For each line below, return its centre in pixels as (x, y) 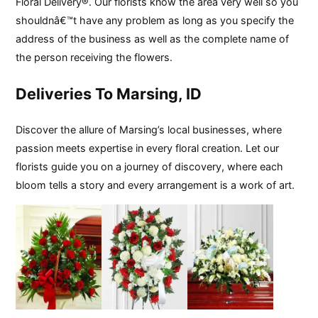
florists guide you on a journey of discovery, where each (150, 166)
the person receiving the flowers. (94, 57)
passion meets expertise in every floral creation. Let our (148, 148)
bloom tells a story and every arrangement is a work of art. (155, 185)
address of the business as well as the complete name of (153, 39)
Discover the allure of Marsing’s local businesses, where (149, 129)
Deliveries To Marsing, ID (109, 93)
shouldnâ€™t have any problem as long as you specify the (155, 21)
